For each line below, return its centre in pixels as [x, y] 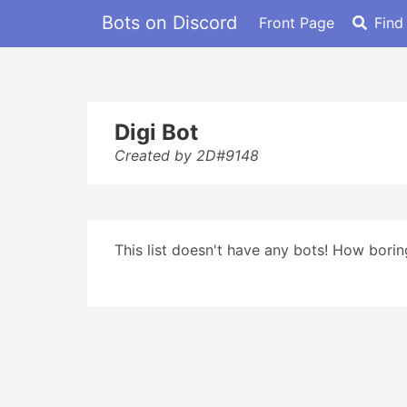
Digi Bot [156, 132]
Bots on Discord [169, 22]
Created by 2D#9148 [187, 155]
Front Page [297, 22]
